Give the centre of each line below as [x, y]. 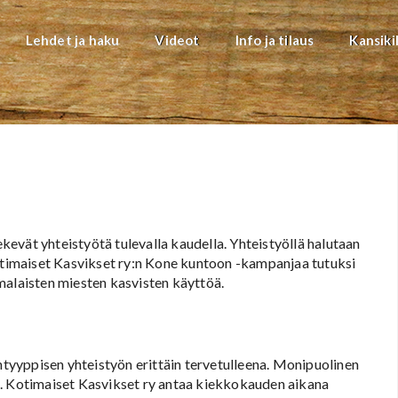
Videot [177, 40]
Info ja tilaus [275, 40]
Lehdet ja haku [72, 40]
